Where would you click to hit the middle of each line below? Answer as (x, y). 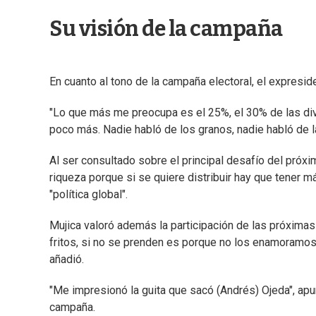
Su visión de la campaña (166, 29)
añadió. (67, 260)
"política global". (89, 195)
